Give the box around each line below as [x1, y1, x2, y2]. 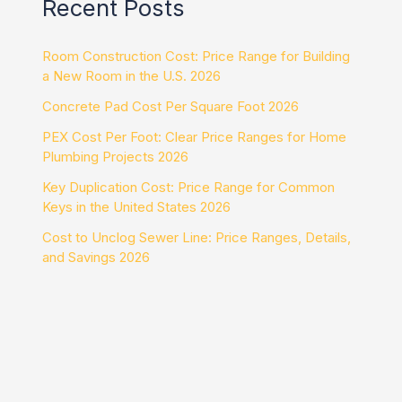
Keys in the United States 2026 [42, 198, 232, 216]
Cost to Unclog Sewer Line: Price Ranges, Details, [42, 229, 352, 247]
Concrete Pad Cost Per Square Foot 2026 [42, 98, 300, 116]
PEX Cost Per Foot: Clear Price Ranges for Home [42, 128, 347, 146]
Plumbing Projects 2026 [42, 148, 189, 166]
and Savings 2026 [42, 249, 151, 267]
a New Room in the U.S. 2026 [42, 67, 222, 85]
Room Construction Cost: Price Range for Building [42, 48, 351, 66]
